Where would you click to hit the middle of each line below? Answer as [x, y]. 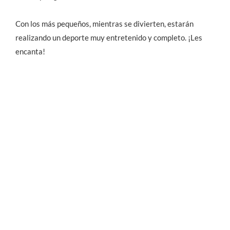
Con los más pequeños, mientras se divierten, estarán [104, 23]
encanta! [30, 51]
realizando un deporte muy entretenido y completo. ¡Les [109, 37]
